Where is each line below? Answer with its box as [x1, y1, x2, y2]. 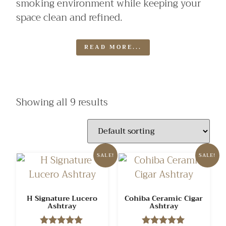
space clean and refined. [16, 9, 123, 26]
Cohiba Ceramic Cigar [125, 192, 203, 204]
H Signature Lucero [27, 192, 98, 204]
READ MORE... [84, 42, 142, 52]
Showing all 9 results [16, 93, 108, 110]
